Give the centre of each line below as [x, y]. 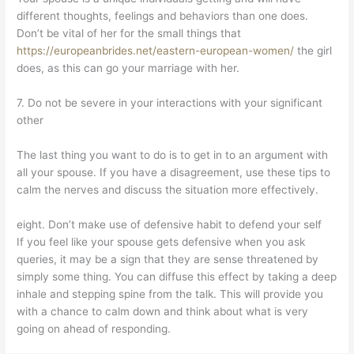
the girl [313, 51]
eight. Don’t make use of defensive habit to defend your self [169, 224]
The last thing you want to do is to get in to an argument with [173, 154]
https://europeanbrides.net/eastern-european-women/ [156, 51]
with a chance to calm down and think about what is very [163, 311]
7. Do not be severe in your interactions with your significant [170, 102]
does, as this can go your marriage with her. [128, 68]
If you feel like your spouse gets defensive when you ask [161, 241]
